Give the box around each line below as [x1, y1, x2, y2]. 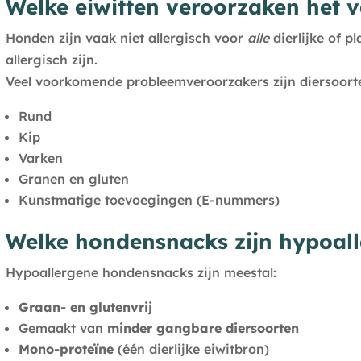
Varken [18, 150, 63, 167]
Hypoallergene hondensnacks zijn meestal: [5, 264, 276, 281]
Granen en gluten [18, 171, 129, 188]
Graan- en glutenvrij [18, 299, 152, 316]
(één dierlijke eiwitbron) [113, 341, 269, 358]
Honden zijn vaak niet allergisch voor [5, 30, 247, 47]
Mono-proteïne [18, 341, 114, 358]
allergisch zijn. [5, 52, 98, 68]
